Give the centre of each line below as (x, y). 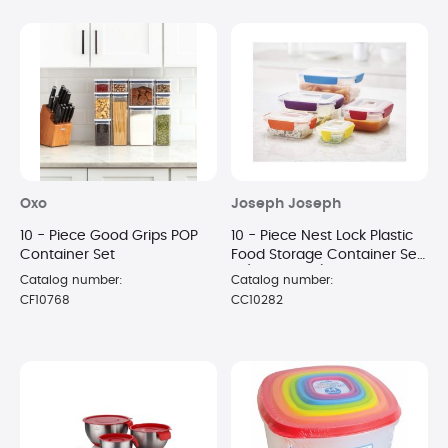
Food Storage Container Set (326, 254)
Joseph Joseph (286, 203)
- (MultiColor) (279, 273)
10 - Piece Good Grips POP (109, 235)
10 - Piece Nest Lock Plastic (322, 235)
